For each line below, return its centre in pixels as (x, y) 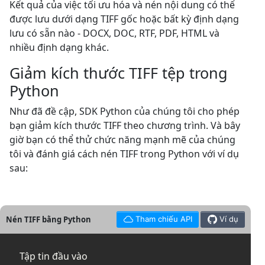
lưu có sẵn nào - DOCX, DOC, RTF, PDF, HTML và (114, 33)
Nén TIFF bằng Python (49, 219)
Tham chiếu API (164, 219)
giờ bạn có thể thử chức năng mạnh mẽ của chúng (122, 140)
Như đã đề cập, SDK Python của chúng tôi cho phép (125, 111)
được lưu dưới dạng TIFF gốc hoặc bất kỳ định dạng (124, 19)
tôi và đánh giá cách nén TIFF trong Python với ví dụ (124, 154)
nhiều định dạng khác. (59, 47)
